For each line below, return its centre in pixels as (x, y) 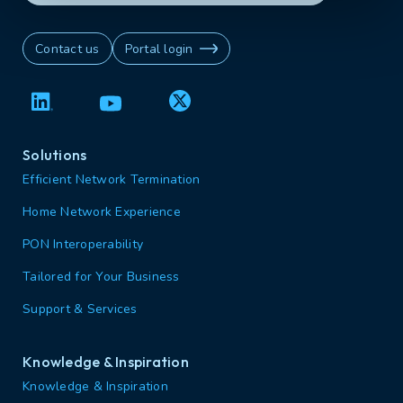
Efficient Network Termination (112, 179)
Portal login (159, 49)
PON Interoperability (83, 244)
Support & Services (80, 309)
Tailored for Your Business (101, 277)
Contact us (67, 49)
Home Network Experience (102, 212)
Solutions (55, 155)
